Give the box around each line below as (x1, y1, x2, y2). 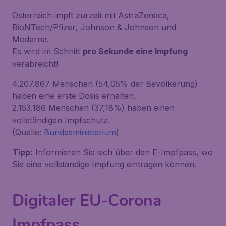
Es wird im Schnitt (12, 46, 83, 56)
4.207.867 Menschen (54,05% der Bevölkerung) (12, 79, 198, 89)
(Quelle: (12, 127, 44, 137)
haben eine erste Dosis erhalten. (12, 91, 136, 101)
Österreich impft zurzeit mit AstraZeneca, (12, 10, 169, 20)
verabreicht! (12, 59, 58, 69)
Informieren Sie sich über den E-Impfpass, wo (33, 147, 213, 157)
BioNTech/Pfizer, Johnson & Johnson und (12, 22, 176, 32)
